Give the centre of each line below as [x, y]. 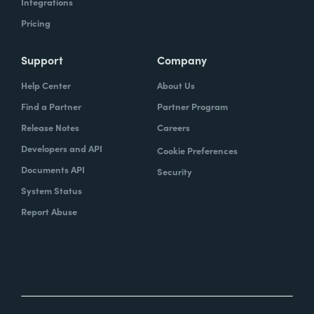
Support [42, 59]
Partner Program [192, 106]
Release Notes [50, 127]
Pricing [36, 22]
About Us [176, 85]
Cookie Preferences [197, 150]
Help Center [46, 85]
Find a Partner [51, 106]
